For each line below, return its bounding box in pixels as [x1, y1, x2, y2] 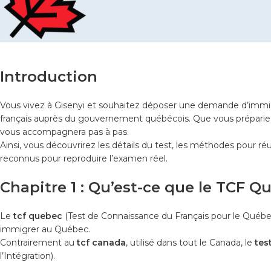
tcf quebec [13, 210, 62, 221]
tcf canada [77, 237, 126, 248]
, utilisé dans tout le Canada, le [126, 237, 255, 248]
